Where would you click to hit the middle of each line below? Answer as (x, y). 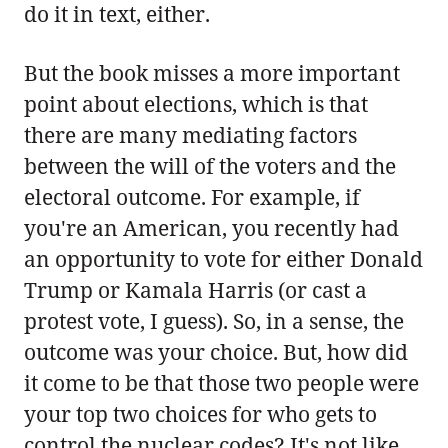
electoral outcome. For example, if (192, 196)
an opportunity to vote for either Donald (223, 258)
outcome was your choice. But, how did (216, 351)
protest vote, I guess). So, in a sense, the (214, 320)
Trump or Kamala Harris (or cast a (195, 289)
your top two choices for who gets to (200, 413)
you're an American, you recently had (211, 227)
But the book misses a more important (212, 72)
